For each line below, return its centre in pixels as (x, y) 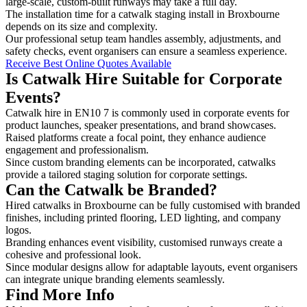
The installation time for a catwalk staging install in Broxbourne (143, 14)
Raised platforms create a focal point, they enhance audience (136, 137)
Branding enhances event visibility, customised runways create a (144, 242)
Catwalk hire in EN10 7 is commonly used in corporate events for (147, 112)
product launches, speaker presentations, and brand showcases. (142, 125)
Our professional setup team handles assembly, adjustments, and (143, 38)
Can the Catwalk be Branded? (111, 189)
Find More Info (60, 294)
